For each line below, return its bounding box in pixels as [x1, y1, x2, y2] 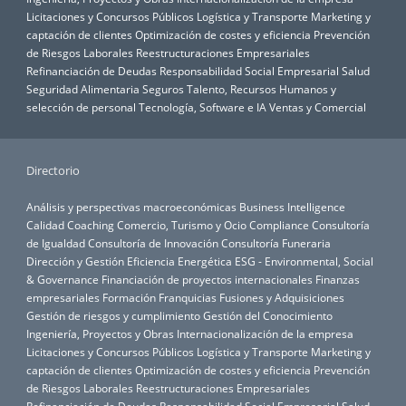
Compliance [249, 217, 309, 233]
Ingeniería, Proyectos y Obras [26, 326, 174, 342]
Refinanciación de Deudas [26, 63, 157, 79]
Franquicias [159, 290, 217, 305]
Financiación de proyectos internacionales [101, 272, 313, 287]
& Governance [26, 272, 99, 287]
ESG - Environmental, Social [235, 254, 373, 269]
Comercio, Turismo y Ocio [117, 217, 246, 233]
